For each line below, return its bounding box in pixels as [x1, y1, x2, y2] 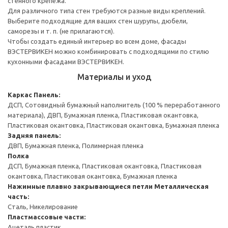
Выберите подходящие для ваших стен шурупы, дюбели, [8, 17, 188, 24]
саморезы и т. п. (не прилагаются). [8, 27, 115, 35]
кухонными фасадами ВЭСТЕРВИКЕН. [8, 58, 124, 65]
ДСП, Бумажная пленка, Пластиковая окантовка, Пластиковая [8, 162, 202, 169]
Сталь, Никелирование [8, 203, 78, 210]
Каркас [8, 91, 32, 98]
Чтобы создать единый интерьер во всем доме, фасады [8, 37, 186, 45]
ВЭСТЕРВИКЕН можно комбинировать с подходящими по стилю [8, 47, 209, 55]
